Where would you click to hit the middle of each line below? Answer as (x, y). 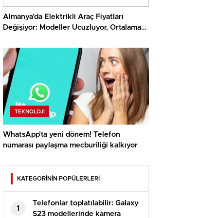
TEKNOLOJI (30, 112)
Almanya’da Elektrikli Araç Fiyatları (63, 17)
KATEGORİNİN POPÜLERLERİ (58, 179)
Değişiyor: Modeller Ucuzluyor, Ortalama (72, 28)
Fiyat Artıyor (25, 38)
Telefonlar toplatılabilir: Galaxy (86, 203)
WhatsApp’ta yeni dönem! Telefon (62, 135)
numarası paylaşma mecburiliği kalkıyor (70, 145)
